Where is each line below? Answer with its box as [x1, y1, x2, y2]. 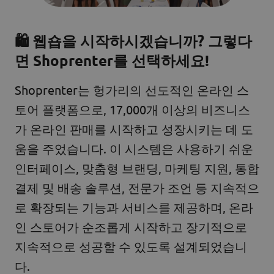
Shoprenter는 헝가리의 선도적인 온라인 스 [15, 81, 249, 97]
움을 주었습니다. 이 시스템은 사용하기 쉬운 [15, 140, 253, 156]
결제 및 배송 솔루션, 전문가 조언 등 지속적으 [15, 179, 259, 195]
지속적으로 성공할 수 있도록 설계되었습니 [15, 238, 247, 254]
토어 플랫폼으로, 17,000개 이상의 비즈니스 [15, 101, 250, 117]
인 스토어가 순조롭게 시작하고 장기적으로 [15, 218, 247, 234]
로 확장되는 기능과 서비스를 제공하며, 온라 [15, 199, 253, 215]
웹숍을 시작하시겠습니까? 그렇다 [32, 31, 252, 50]
